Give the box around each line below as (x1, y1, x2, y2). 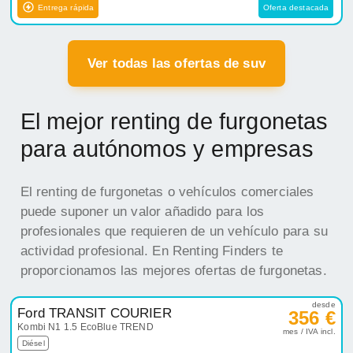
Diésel (21, 339, 45, 348)
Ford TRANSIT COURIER (17, 306, 172, 321)
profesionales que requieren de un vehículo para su (20, 224, 329, 240)
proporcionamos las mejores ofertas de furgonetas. (20, 263, 327, 279)
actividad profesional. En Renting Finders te (20, 243, 283, 259)
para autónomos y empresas (20, 135, 314, 162)
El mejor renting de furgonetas (20, 107, 329, 134)
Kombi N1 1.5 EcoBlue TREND (17, 321, 154, 333)
